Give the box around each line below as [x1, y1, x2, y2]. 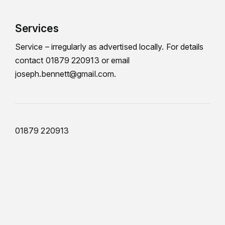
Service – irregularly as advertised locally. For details [15, 42, 204, 52]
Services [15, 22, 59, 35]
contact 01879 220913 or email [15, 55, 130, 65]
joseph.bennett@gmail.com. [15, 69, 117, 79]
